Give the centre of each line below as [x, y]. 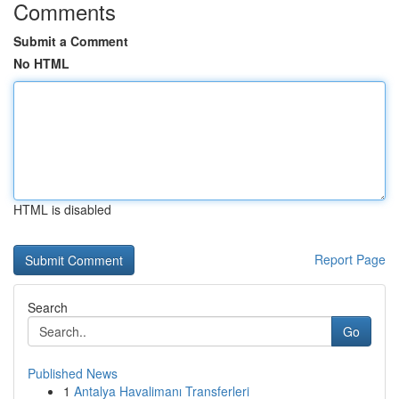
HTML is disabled [62, 209]
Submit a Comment [71, 41]
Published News [73, 373]
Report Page [350, 259]
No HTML [41, 63]
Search [48, 307]
